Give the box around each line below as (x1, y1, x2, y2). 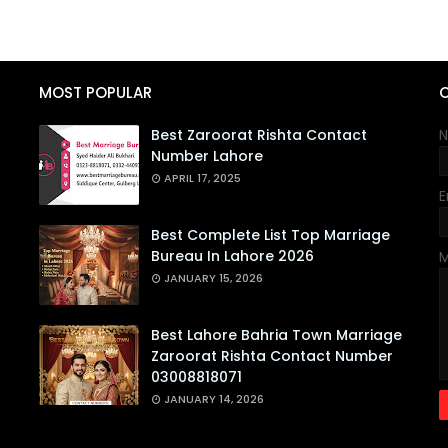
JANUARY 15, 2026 (164, 270, 263, 286)
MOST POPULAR (39, 82, 152, 103)
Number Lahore (151, 146, 263, 166)
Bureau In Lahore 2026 (151, 246, 314, 266)
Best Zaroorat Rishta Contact (151, 125, 367, 145)
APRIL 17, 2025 (164, 170, 241, 186)
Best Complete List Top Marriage (151, 225, 390, 245)
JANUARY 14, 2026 (164, 391, 264, 407)
